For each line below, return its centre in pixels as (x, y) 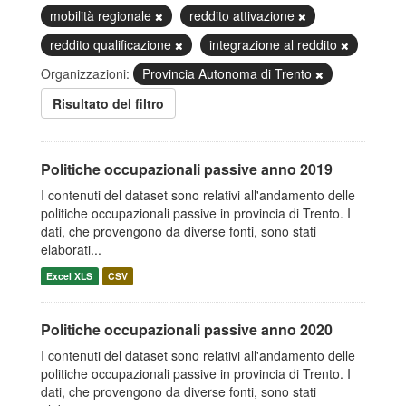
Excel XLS (70, 276)
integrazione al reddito (275, 44)
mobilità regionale (102, 15)
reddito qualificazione (112, 44)
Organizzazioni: (85, 73)
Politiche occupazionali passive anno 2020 (187, 329)
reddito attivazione (244, 15)
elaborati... (71, 249)
